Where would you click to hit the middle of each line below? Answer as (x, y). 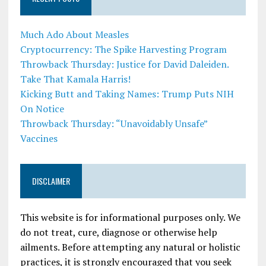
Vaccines (39, 139)
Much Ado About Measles (74, 35)
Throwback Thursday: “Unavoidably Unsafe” (113, 124)
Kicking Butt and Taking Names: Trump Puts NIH (127, 94)
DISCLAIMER (51, 181)
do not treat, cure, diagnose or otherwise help (118, 232)
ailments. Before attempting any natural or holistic (130, 247)
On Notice (42, 109)
